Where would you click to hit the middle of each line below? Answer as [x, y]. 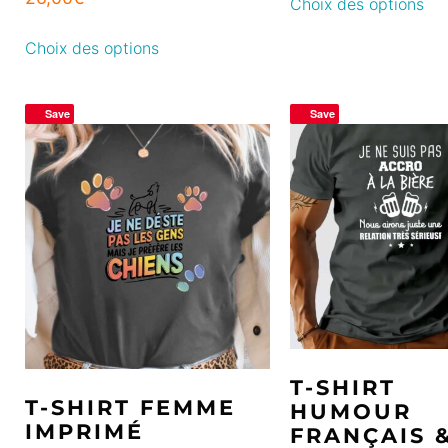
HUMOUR [351, 411]
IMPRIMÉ [84, 431]
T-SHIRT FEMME [130, 407]
